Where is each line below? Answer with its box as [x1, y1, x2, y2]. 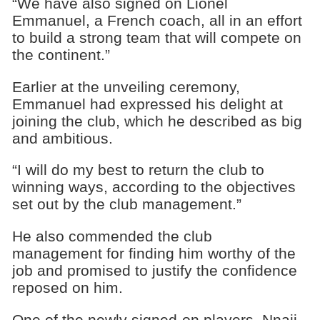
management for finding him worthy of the [11, 245, 296, 262]
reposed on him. [11, 279, 123, 296]
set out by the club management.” [11, 196, 241, 213]
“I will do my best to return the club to [11, 161, 264, 179]
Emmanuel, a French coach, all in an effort [11, 11, 302, 29]
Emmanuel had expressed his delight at [11, 95, 283, 112]
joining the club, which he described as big [11, 112, 302, 129]
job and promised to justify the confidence [11, 262, 297, 279]
